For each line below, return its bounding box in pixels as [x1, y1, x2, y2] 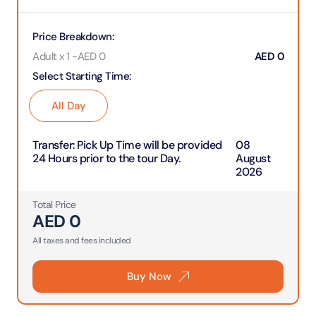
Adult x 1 [32, 49, 70, 63]
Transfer [32, 138, 73, 152]
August [236, 151, 271, 166]
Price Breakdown [32, 30, 112, 44]
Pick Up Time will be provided [77, 138, 222, 152]
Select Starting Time [32, 69, 129, 83]
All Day [51, 99, 86, 113]
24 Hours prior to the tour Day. [32, 151, 181, 166]
